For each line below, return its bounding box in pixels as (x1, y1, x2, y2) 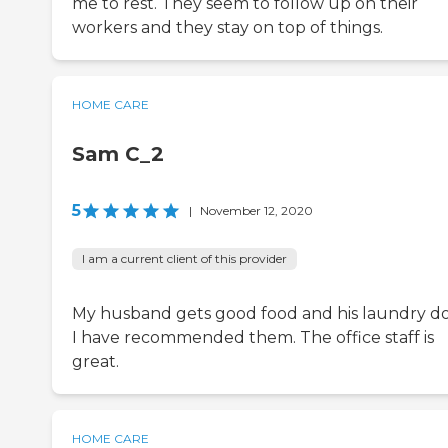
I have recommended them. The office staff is (72, 328, 434, 348)
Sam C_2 (72, 142, 164, 167)
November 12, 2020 (200, 203, 313, 219)
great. (72, 352, 119, 372)
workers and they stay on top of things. (72, 18, 383, 38)
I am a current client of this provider (82, 251, 287, 267)
